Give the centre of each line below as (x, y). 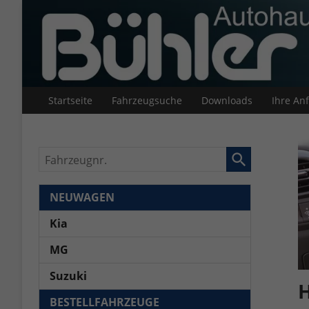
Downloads (227, 100)
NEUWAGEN (82, 198)
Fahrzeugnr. (72, 156)
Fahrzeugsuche (147, 100)
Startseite (70, 100)
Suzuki (68, 276)
